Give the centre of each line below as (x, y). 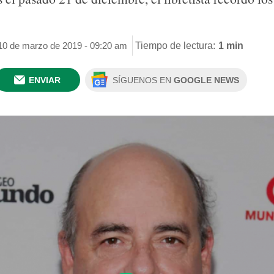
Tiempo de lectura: (175, 45)
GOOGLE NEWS (206, 80)
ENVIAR (45, 80)
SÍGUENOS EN (143, 80)
